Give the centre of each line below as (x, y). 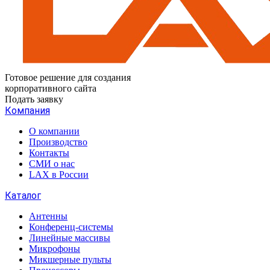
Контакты (49, 153)
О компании (54, 131)
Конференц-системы (71, 227)
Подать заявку (34, 99)
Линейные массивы (70, 238)
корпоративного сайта (51, 88)
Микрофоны (55, 249)
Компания (27, 111)
